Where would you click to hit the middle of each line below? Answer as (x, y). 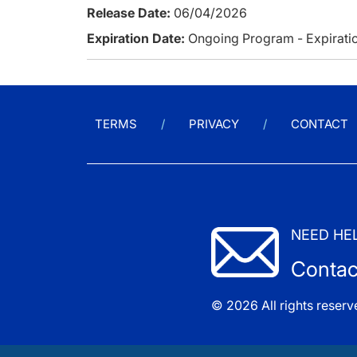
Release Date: (130, 12)
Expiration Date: (137, 38)
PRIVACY (214, 124)
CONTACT (320, 124)
